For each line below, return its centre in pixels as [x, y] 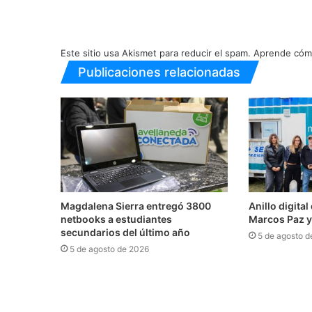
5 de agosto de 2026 [109, 249]
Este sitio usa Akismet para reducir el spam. [157, 53]
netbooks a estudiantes [116, 219]
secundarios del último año [125, 232]
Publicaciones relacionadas [159, 72]
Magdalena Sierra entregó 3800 [136, 205]
